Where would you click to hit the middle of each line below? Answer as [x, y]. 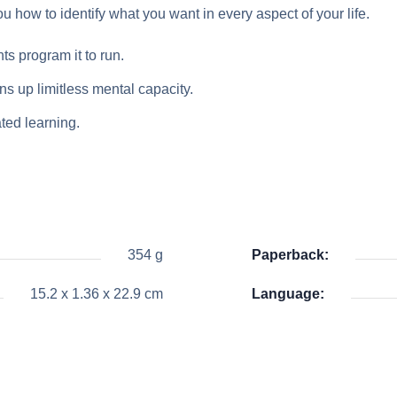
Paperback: [290, 255]
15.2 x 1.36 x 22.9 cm [97, 294]
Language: [288, 294]
